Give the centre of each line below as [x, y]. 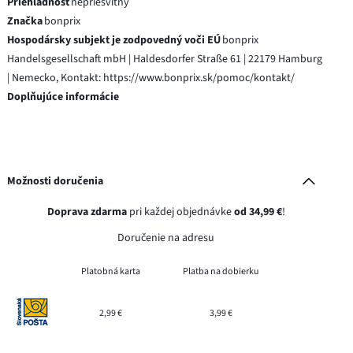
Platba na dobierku [221, 271]
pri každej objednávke [180, 212]
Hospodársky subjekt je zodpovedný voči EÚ [114, 40]
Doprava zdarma [87, 212]
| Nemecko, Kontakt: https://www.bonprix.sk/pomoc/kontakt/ [151, 78]
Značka [25, 21]
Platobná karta [111, 271]
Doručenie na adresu [166, 238]
